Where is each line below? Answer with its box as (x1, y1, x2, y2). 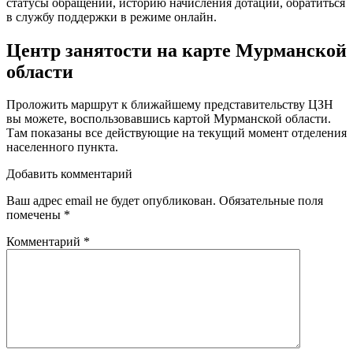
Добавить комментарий (6, 167, 132, 181)
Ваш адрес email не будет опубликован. (6, 194, 216, 208)
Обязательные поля (219, 194, 323, 208)
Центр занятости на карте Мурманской (6, 39, 347, 61)
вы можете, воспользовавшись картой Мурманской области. (6, 112, 331, 126)
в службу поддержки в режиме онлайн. (6, 9, 217, 24)
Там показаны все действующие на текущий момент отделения (6, 126, 347, 140)
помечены (6, 208, 64, 222)
